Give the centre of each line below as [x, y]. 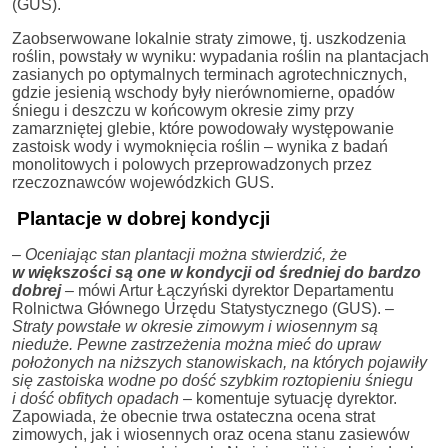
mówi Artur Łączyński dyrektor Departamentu [234, 291]
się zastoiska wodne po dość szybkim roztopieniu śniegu [212, 381]
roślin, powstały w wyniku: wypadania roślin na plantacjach [220, 57]
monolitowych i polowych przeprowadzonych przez [192, 165]
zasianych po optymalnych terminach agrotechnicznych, [209, 75]
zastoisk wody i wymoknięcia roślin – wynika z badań [200, 147]
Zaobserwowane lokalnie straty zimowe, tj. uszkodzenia [209, 39]
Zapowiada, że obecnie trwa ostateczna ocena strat [193, 417]
